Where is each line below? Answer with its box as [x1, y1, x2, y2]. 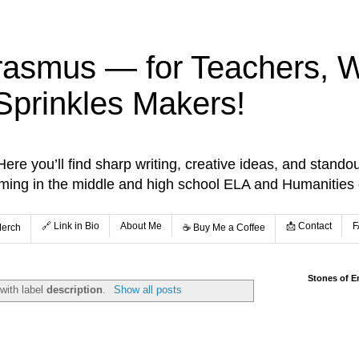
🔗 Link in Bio [42, 220, 99, 232]
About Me [120, 220, 162, 232]
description [46, 284, 103, 296]
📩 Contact [286, 220, 332, 232]
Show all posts [113, 284, 182, 296]
